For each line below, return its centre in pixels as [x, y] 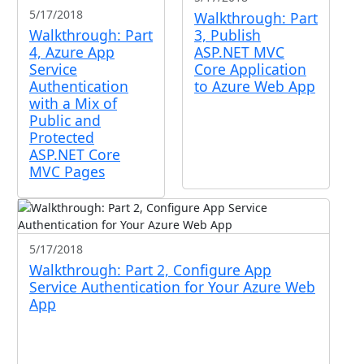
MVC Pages [67, 171]
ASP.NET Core [75, 154]
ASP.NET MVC [239, 52]
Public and [65, 120]
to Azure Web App [255, 86]
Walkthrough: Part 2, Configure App [150, 269]
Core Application [250, 69]
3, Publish [227, 35]
